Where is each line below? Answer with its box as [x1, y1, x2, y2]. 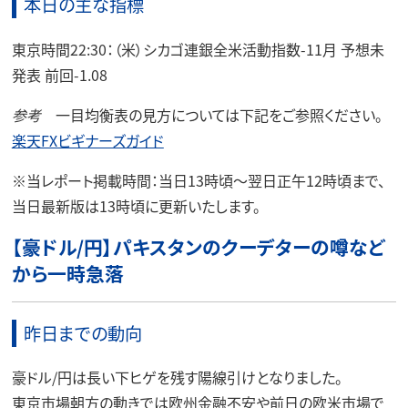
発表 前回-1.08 [11, 63, 107, 86]
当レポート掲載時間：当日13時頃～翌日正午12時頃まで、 [25, 168, 385, 191]
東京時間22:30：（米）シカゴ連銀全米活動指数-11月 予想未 [11, 37, 384, 60]
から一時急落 [11, 259, 124, 287]
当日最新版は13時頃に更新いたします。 [11, 194, 260, 217]
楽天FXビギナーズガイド [11, 128, 164, 151]
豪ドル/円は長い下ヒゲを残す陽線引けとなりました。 [11, 366, 342, 389]
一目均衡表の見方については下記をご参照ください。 [40, 103, 382, 126]
